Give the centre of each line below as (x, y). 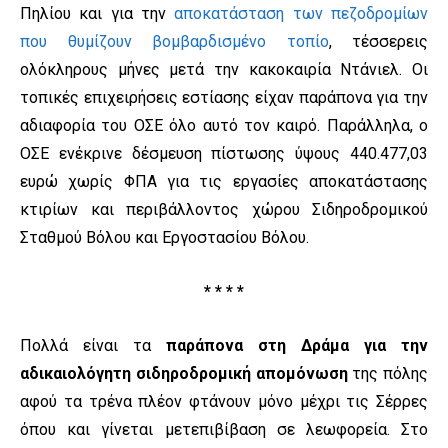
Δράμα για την (364, 346)
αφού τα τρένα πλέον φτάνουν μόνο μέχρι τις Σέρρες (224, 402)
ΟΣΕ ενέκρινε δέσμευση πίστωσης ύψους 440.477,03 (224, 154)
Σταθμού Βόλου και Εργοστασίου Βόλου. (164, 238)
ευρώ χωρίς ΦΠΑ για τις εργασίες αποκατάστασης (224, 182)
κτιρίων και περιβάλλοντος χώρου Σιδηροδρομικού (224, 210)
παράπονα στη (226, 346)
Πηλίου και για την (97, 14)
